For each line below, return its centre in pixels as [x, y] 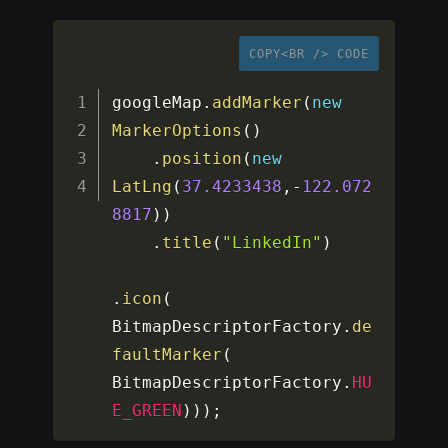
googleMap [157, 103]
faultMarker [167, 355]
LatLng [142, 187]
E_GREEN [147, 411]
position [202, 159]
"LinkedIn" [272, 243]
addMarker [257, 103]
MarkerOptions [177, 131]
